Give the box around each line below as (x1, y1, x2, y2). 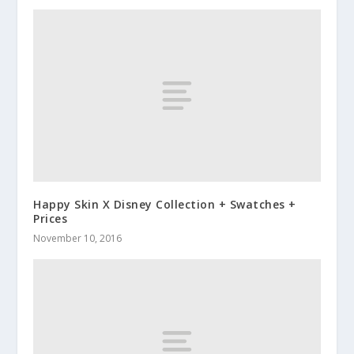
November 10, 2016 (33, 231, 122, 245)
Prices (33, 210, 68, 226)
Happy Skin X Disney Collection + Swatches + (33, 196, 296, 212)
